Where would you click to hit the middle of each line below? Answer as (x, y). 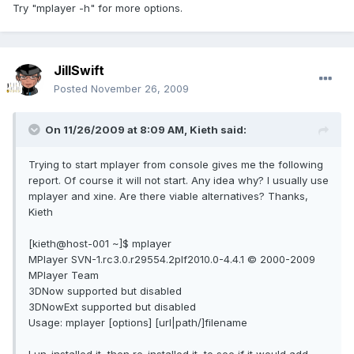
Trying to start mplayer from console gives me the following (176, 165)
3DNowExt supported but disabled (112, 307)
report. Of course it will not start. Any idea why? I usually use (179, 181)
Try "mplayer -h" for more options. (98, 8)
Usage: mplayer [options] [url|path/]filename (138, 323)
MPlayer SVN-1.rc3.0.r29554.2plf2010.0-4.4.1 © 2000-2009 (172, 260)
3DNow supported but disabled (105, 291)
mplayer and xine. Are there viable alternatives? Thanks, (168, 196)
